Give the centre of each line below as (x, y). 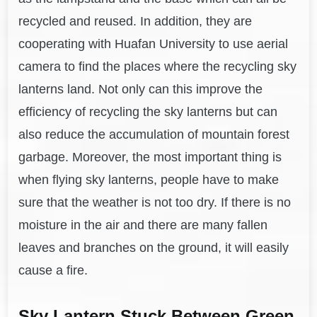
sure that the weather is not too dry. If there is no (155, 202)
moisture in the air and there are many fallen (143, 225)
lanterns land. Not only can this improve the (141, 89)
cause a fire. (53, 270)
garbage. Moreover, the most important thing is (150, 157)
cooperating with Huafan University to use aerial (154, 44)
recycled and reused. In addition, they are (136, 21)
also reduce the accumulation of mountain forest (154, 134)
